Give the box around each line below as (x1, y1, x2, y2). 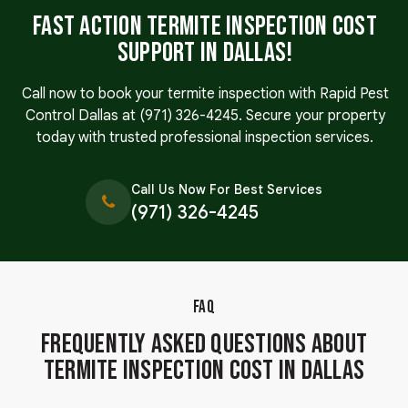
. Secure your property (238, 107, 385, 126)
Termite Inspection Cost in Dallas (43, 354, 365, 388)
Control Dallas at (25, 107, 139, 126)
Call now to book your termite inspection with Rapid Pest (21, 85, 389, 104)
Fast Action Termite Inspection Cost (33, 10, 377, 44)
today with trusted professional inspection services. (36, 128, 373, 148)
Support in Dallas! (117, 36, 293, 70)
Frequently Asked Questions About (41, 328, 367, 362)
